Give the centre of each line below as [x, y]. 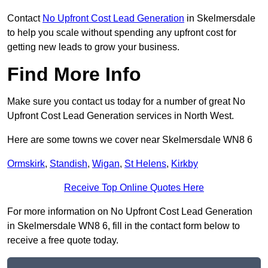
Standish [68, 164]
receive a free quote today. [63, 240]
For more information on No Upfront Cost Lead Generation [130, 212]
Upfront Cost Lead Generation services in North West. [121, 116]
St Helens [145, 164]
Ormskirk [26, 164]
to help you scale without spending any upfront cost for [122, 33]
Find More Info [74, 74]
